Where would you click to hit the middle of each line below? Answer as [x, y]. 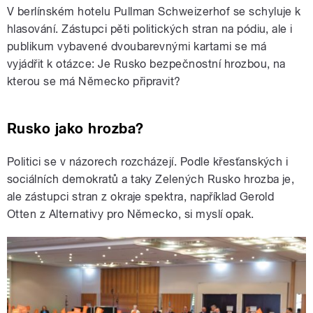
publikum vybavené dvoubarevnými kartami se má [137, 46]
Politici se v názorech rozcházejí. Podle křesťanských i [148, 161]
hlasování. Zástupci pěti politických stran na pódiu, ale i [150, 29]
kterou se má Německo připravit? [94, 81]
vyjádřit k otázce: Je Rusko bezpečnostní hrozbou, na [146, 64]
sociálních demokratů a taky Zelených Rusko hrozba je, [151, 179]
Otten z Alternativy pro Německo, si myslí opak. [131, 214]
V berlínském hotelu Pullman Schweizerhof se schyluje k [154, 11]
